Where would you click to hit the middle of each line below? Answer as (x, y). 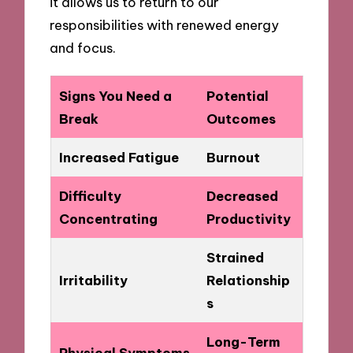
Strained (235, 257)
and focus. (83, 48)
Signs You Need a (115, 95)
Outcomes (241, 118)
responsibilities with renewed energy (165, 25)
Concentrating (108, 218)
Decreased (242, 195)
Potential (237, 95)
